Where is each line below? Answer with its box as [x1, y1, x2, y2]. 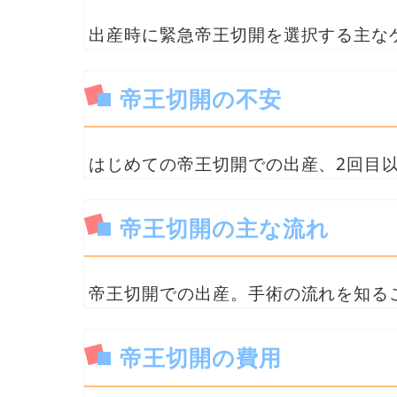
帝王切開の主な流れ [119, 212, 330, 243]
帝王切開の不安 [119, 82, 282, 113]
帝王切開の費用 [119, 342, 282, 373]
